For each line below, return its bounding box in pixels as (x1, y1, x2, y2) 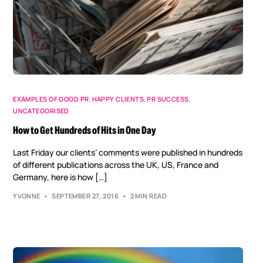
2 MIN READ (130, 191, 167, 201)
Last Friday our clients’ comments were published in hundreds (13, 146, 243, 158)
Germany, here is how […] (13, 171, 108, 183)
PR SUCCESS (147, 94, 189, 103)
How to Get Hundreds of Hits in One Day (13, 123, 157, 137)
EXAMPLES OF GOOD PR (13, 94, 89, 103)
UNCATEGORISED (13, 106, 69, 115)
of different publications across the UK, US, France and (13, 159, 219, 170)
